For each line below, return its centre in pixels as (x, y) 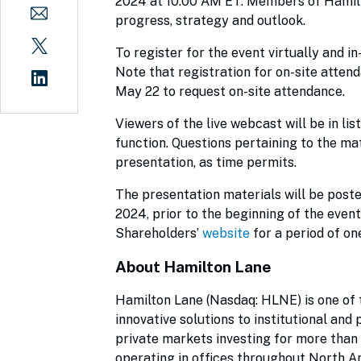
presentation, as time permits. (207, 162)
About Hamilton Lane (193, 267)
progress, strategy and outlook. (212, 21)
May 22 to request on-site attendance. (232, 91)
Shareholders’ (157, 233)
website (226, 233)
